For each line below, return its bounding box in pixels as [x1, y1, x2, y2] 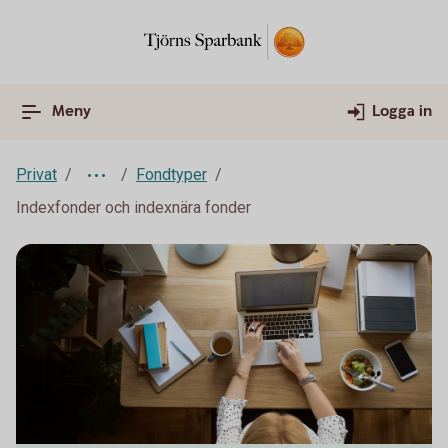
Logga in [372, 101, 432, 122]
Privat [16, 165, 57, 184]
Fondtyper [136, 165, 207, 184]
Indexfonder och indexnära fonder [16, 198, 251, 217]
